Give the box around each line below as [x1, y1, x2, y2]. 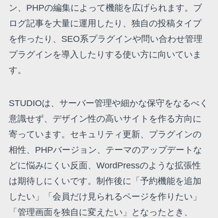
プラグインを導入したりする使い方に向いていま [8, 50, 201, 60]
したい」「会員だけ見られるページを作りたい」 [8, 192, 201, 202]
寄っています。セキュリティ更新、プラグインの [8, 129, 201, 140]
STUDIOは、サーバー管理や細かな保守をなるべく [8, 98, 208, 109]
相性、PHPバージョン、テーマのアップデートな [8, 145, 202, 155]
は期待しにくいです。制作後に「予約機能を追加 [8, 176, 201, 186]
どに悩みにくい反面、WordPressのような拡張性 [8, 161, 201, 171]
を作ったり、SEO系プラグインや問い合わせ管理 [8, 34, 202, 44]
